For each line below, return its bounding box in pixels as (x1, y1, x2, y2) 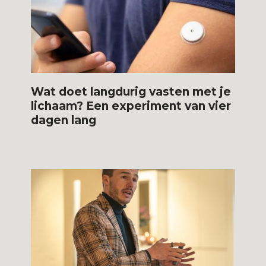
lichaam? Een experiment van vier (31, 99, 232, 113)
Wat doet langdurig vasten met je (31, 84, 232, 99)
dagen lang (31, 113, 97, 127)
